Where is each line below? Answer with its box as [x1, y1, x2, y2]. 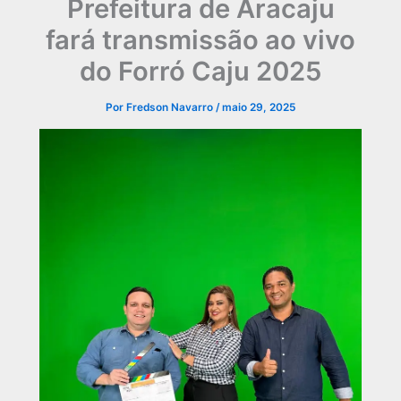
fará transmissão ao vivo [46, 23, 355, 55]
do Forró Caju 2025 [80, 55, 321, 87]
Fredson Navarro [126, 100, 216, 114]
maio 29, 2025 [222, 100, 295, 114]
